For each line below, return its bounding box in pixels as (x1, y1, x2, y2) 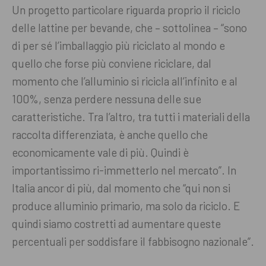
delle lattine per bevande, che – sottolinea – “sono (12, 21, 247, 35)
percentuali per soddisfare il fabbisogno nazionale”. (12, 235, 254, 249)
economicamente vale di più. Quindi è (12, 145, 189, 160)
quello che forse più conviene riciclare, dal (12, 56, 211, 71)
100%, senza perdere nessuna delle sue (12, 92, 201, 106)
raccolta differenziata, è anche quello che (12, 128, 208, 142)
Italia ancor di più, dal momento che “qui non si (12, 181, 230, 195)
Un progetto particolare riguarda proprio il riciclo (12, 3, 240, 17)
